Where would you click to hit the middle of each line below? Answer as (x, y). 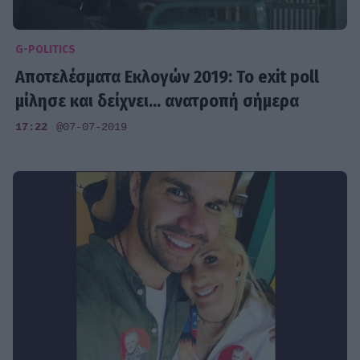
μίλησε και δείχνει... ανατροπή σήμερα (157, 100)
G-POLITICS (46, 50)
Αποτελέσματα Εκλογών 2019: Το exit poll (168, 76)
